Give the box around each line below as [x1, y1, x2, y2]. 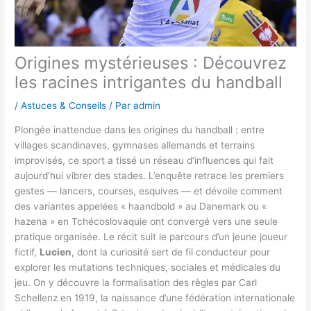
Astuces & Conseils [21, 100, 107, 112]
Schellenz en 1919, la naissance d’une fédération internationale [15, 292, 296, 303]
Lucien [40, 246, 72, 258]
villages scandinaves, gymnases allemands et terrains [15, 139, 255, 151]
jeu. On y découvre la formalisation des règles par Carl [15, 276, 258, 288]
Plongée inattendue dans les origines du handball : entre [15, 124, 265, 135]
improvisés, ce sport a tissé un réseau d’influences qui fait [15, 154, 274, 166]
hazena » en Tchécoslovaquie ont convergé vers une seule [15, 215, 278, 227]
